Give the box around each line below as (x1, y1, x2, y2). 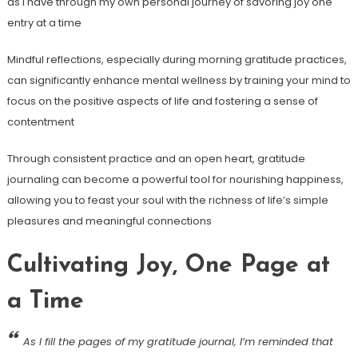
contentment (6, 114, 74, 130)
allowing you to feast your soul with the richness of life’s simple (6, 193, 328, 209)
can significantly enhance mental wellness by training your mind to (6, 73, 351, 89)
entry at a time (6, 15, 82, 31)
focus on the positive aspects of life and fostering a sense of (6, 93, 318, 109)
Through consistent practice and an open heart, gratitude (6, 151, 305, 167)
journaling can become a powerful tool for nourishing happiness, (6, 172, 344, 188)
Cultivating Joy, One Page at (6, 253, 330, 279)
